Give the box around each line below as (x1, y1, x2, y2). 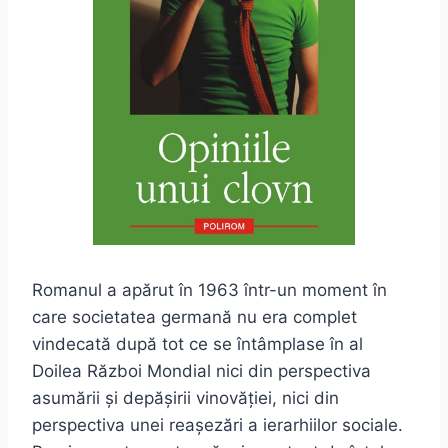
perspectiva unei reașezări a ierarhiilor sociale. (32, 415, 403, 436)
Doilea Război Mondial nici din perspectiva (32, 361, 371, 382)
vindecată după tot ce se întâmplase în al (32, 334, 363, 355)
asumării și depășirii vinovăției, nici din (32, 388, 339, 409)
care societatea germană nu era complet (32, 307, 357, 328)
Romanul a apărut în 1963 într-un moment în (32, 280, 387, 301)
